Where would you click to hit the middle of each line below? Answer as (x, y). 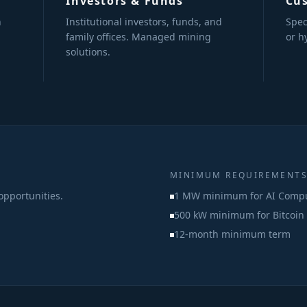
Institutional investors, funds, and (144, 22)
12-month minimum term (232, 234)
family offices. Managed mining (139, 37)
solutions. (88, 52)
